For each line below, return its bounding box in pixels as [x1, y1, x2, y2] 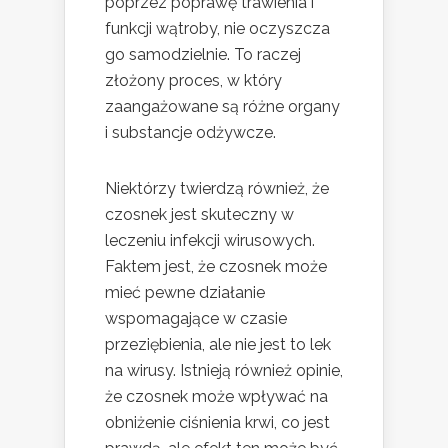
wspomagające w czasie [105, 309, 287, 329]
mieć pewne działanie [105, 283, 265, 303]
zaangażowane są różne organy [105, 97, 340, 117]
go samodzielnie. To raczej [105, 45, 301, 65]
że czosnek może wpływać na [105, 387, 328, 407]
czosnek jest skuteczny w [105, 205, 294, 225]
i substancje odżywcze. [105, 123, 276, 143]
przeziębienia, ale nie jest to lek [105, 335, 331, 355]
